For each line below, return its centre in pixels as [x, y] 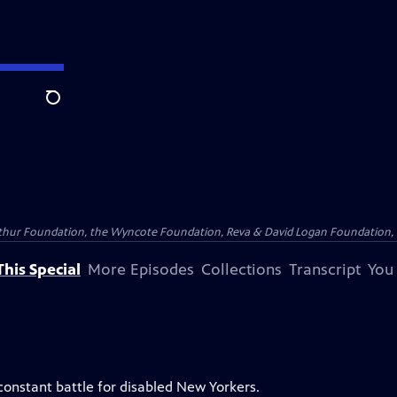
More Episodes [141, 269]
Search [67, 107]
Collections [241, 269]
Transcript [325, 269]
